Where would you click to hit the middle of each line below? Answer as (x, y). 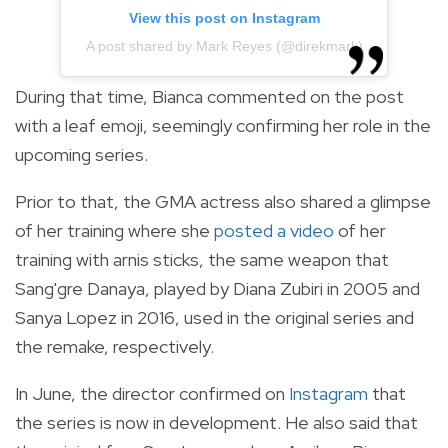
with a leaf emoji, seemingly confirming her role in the (223, 126)
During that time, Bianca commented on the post (209, 97)
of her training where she (114, 231)
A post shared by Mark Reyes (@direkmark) (224, 46)
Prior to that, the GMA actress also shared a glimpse (223, 202)
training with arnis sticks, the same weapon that (202, 260)
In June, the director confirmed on (152, 394)
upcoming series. (81, 155)
